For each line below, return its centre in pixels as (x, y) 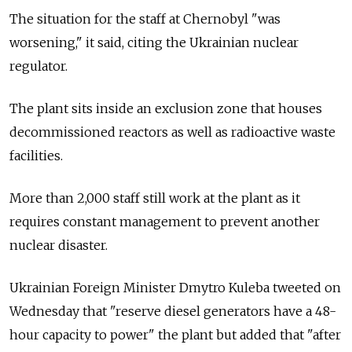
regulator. (38, 66)
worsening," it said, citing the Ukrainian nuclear (154, 43)
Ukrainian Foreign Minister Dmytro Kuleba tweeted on (175, 288)
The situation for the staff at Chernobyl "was (145, 19)
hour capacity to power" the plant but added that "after (175, 335)
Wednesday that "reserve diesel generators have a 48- (173, 312)
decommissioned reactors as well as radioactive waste (172, 132)
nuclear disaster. (59, 246)
